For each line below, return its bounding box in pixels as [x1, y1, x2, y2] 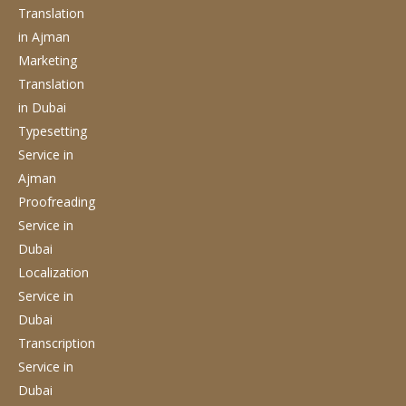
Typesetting [18, 121, 87, 140]
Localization [18, 263, 89, 281]
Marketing [18, 51, 77, 69]
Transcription [18, 333, 95, 352]
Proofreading [18, 192, 95, 210]
